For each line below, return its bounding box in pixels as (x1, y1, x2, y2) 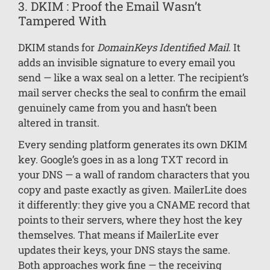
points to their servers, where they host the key (18, 212, 242, 227)
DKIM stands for (18, 40, 97, 54)
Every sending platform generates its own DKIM (18, 137, 247, 151)
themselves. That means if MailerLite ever (18, 227, 219, 242)
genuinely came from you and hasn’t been (18, 100, 217, 115)
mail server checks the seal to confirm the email (18, 85, 246, 99)
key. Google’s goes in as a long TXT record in (18, 152, 228, 166)
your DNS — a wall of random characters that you (18, 167, 250, 181)
